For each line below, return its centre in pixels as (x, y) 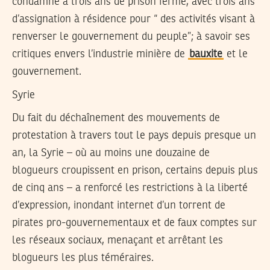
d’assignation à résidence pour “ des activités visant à (133, 20)
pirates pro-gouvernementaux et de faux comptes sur (134, 223)
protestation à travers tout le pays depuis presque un (134, 136)
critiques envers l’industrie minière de (100, 55)
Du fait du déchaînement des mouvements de (116, 118)
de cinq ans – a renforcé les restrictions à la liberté (130, 188)
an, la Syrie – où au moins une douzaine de (111, 153)
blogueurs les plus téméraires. (83, 258)
